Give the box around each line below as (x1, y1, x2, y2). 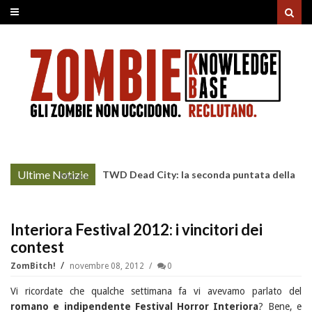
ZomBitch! (10, 261, 58, 272)
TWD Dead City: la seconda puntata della (102, 169, 295, 181)
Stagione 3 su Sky (102, 190, 182, 203)
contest (10, 237, 64, 257)
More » (60, 171, 88, 182)
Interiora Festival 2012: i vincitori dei (10, 220, 263, 240)
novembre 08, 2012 (70, 261, 146, 272)
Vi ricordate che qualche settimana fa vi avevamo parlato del (10, 286, 302, 297)
